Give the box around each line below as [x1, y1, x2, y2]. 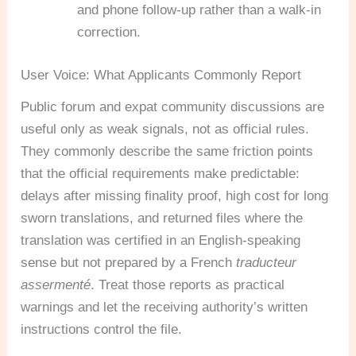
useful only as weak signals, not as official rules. [21, 121, 310, 137]
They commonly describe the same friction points [21, 143, 314, 159]
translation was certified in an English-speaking [21, 232, 301, 248]
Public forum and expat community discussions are [21, 99, 325, 114]
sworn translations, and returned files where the [21, 210, 304, 226]
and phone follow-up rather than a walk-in [77, 2, 322, 18]
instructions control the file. [21, 321, 183, 337]
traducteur [236, 254, 297, 270]
